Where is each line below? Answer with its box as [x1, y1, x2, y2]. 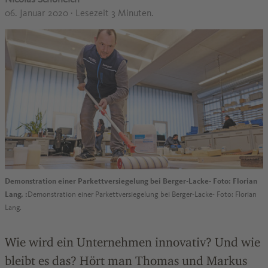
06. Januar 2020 [5, 7, 71, 19]
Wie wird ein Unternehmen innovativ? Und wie [5, 234, 260, 249]
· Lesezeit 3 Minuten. [71, 7, 154, 19]
